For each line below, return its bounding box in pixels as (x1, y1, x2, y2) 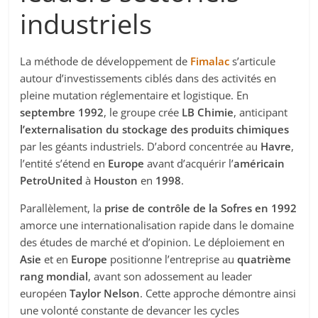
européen (20, 286, 70, 301)
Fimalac (190, 54, 230, 69)
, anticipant (234, 105, 288, 120)
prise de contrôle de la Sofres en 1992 (104, 201, 297, 216)
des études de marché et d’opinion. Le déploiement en (20, 235, 285, 250)
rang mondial (20, 269, 89, 284)
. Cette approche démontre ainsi (140, 286, 297, 301)
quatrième (234, 252, 292, 267)
